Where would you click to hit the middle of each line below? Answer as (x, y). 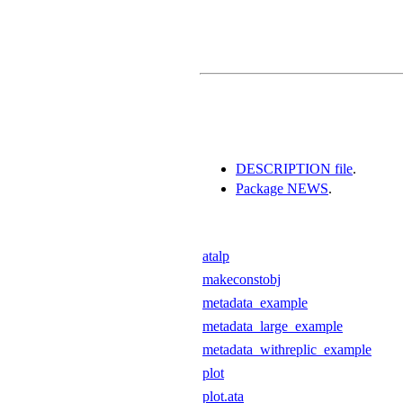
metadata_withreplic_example (287, 349)
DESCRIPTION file (294, 168)
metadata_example (255, 302)
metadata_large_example (273, 326)
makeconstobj (242, 279)
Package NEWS (282, 188)
